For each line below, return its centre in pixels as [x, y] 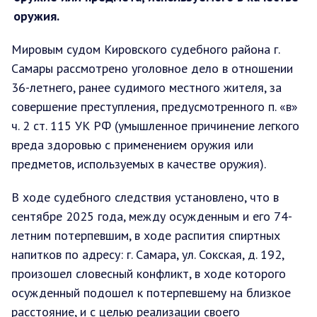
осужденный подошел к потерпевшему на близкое [151, 292]
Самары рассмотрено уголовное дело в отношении [152, 68]
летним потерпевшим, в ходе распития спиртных [146, 235]
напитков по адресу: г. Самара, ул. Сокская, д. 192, [148, 254]
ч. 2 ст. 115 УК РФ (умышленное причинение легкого [155, 125]
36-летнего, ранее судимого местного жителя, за [146, 87]
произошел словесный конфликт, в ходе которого [149, 273]
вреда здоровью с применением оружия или [132, 144]
